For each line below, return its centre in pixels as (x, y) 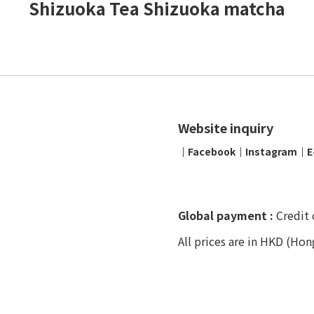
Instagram (271, 151)
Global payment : (227, 215)
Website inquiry (226, 127)
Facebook (212, 151)
